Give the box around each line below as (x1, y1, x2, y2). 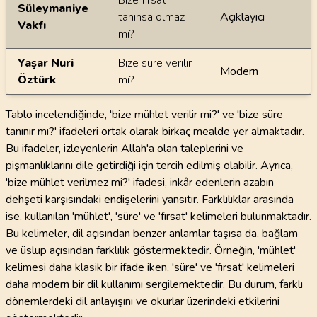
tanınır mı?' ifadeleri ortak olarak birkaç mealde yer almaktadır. (6, 124, 304, 139)
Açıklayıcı (220, 9, 265, 25)
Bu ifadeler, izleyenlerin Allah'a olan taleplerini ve (6, 141, 243, 156)
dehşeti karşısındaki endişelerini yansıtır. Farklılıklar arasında (6, 192, 294, 207)
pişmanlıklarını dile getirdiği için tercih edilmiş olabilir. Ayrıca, (6, 158, 293, 173)
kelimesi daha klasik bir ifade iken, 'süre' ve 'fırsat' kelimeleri (6, 260, 294, 275)
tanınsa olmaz (118, 9, 185, 25)
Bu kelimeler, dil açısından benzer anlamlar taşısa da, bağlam (6, 226, 298, 241)
